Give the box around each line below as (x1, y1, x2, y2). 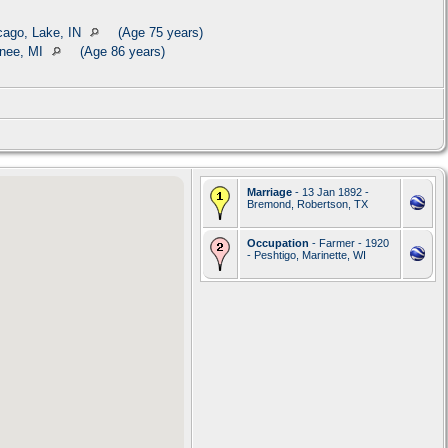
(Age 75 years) (114, 25, 203, 41)
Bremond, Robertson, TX (247, 198, 368, 211)
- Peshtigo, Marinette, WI (247, 249, 366, 262)
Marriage (247, 186, 292, 199)
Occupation (247, 237, 309, 250)
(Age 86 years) (76, 44, 165, 60)
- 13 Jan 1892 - (292, 186, 369, 199)
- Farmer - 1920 (309, 237, 389, 250)
